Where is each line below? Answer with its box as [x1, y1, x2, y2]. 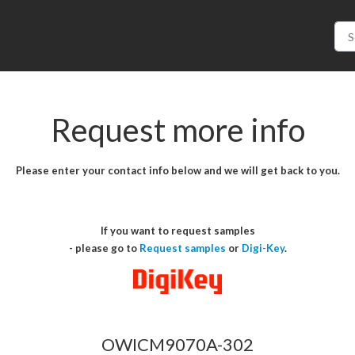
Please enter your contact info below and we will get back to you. [15, 164, 340, 177]
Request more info [50, 111, 305, 149]
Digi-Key [241, 242, 284, 254]
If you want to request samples [100, 224, 255, 237]
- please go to [68, 242, 139, 254]
